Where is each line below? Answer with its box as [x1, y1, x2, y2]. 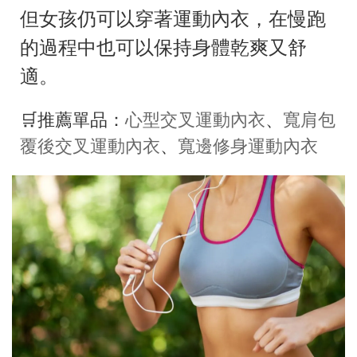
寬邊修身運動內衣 [178, 136, 318, 157]
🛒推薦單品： [20, 110, 125, 131]
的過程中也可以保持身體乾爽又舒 [20, 37, 307, 60]
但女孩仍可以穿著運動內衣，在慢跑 [20, 8, 326, 31]
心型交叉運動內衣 [125, 110, 265, 131]
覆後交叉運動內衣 [20, 136, 160, 157]
